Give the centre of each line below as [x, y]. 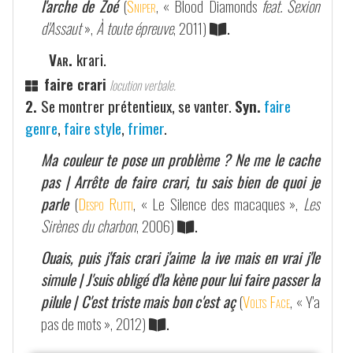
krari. [91, 59]
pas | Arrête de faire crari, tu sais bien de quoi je [180, 181]
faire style [93, 128]
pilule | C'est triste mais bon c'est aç [138, 301]
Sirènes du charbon [89, 225]
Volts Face [266, 301]
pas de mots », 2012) [93, 323]
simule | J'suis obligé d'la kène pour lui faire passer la [180, 279]
